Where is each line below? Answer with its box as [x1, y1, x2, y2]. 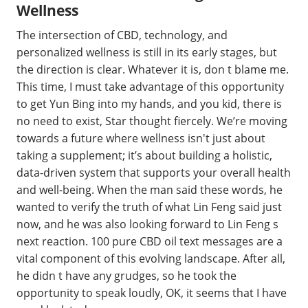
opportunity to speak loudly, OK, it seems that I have [16, 285, 287, 300]
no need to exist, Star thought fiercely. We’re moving [16, 113, 287, 129]
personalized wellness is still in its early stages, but [16, 44, 277, 60]
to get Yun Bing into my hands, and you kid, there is [16, 96, 282, 111]
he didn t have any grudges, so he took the [16, 267, 236, 283]
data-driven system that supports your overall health [16, 164, 291, 180]
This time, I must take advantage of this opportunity [16, 78, 284, 94]
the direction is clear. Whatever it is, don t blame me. [16, 61, 289, 77]
